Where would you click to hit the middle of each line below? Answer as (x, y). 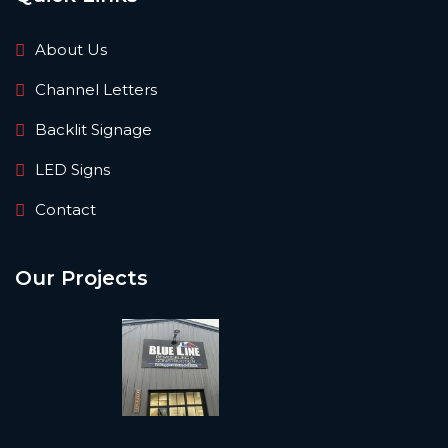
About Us (71, 50)
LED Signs (72, 170)
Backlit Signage (93, 130)
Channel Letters (96, 90)
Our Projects (81, 278)
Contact (65, 210)
